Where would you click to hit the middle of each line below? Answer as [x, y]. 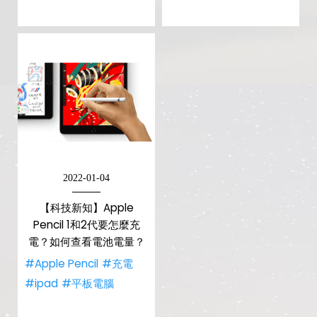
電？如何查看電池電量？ [86, 242]
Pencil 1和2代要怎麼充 [86, 225]
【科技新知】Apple [86, 208]
